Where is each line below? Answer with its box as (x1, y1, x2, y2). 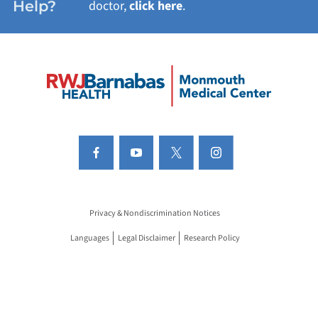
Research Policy (183, 231, 240, 244)
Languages (70, 231, 109, 244)
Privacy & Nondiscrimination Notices (89, 207, 220, 219)
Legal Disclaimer (117, 231, 175, 244)
